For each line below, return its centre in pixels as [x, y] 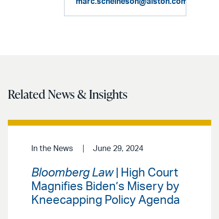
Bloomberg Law [72, 173]
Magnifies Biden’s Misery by [105, 186]
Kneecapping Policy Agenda [106, 200]
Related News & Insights [68, 94]
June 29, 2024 [118, 149]
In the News [52, 149]
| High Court [146, 173]
